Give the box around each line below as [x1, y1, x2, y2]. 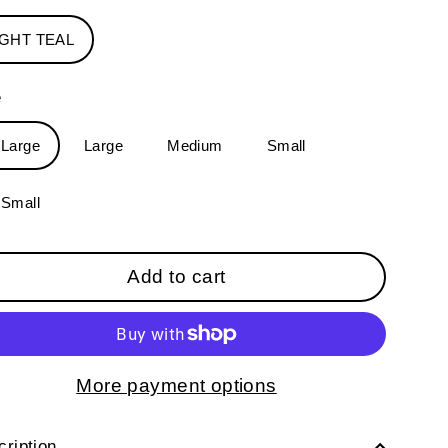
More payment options [76, 374, 277, 396]
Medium [167, 137, 223, 155]
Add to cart [127, 265, 226, 287]
